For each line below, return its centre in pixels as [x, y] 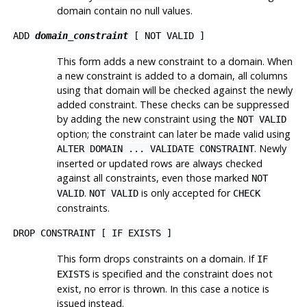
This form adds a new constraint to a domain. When [174, 62]
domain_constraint [81, 36]
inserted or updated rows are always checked [159, 164]
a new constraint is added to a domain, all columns [172, 76]
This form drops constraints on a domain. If [157, 259]
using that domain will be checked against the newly [174, 90]
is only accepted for [185, 193]
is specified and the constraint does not [181, 274]
